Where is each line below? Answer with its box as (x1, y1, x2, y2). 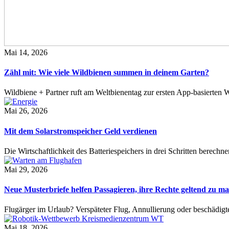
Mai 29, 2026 (4, 165, 48, 174)
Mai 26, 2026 (4, 106, 48, 116)
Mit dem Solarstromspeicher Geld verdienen (4, 126, 157, 135)
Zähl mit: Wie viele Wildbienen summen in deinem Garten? (4, 67, 209, 77)
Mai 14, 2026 (4, 48, 48, 57)
